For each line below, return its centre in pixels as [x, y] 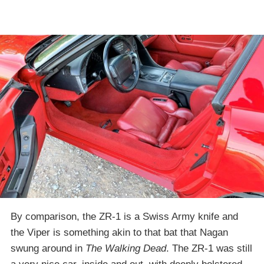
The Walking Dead [126, 248]
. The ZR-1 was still [209, 248]
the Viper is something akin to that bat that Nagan [119, 232]
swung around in [48, 248]
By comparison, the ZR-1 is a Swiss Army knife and [124, 216]
